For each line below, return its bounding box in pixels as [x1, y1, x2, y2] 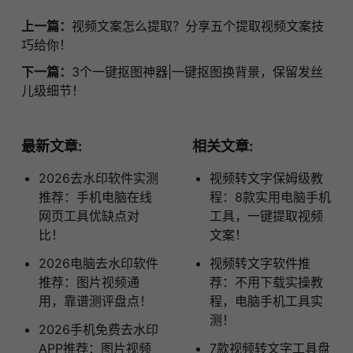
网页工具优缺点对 [38, 208, 139, 225]
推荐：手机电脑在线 [38, 189, 152, 206]
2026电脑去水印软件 [38, 255, 158, 272]
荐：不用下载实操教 [209, 274, 323, 291]
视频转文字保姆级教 [209, 170, 323, 187]
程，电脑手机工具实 [209, 293, 323, 310]
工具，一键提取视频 [209, 208, 323, 225]
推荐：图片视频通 [38, 274, 139, 291]
